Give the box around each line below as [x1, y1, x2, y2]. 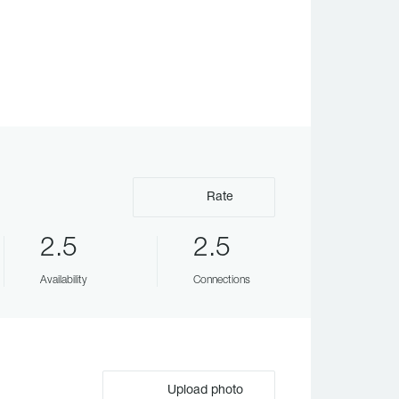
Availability [39, 275, 87, 285]
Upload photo [163, 385, 243, 396]
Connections [192, 275, 250, 285]
